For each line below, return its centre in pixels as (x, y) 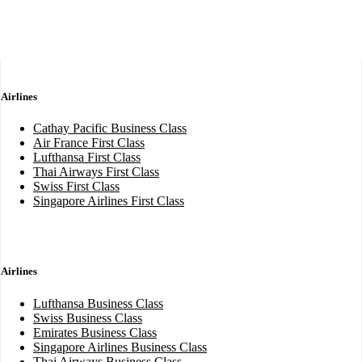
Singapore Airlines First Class (109, 201)
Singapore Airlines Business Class (120, 347)
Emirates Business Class (95, 332)
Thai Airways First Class (96, 172)
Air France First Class (89, 143)
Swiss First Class (76, 187)
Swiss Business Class (88, 318)
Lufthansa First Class (87, 158)
